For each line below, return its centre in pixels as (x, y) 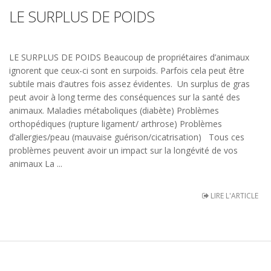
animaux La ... (36, 163)
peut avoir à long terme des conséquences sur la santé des (125, 97)
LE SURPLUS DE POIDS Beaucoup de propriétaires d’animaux (129, 57)
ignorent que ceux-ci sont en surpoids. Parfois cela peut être (127, 70)
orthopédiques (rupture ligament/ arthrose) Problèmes (116, 123)
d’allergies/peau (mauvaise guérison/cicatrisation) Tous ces (127, 137)
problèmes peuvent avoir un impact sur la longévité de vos (123, 150)
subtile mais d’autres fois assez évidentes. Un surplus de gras (129, 83)
